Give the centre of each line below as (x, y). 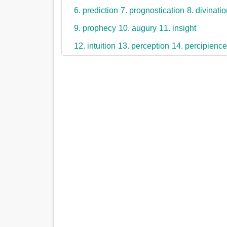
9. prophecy (95, 28)
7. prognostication (153, 11)
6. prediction (96, 11)
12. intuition (95, 46)
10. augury (138, 28)
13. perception (144, 46)
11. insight (178, 28)
